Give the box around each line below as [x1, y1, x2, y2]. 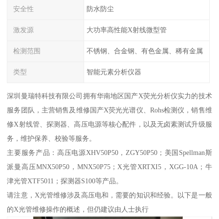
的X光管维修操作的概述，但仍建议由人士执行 [7, 205, 149, 213]
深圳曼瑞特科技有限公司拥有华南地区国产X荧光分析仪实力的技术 [7, 91, 212, 100]
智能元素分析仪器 [86, 67, 141, 76]
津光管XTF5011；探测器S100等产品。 [7, 176, 123, 185]
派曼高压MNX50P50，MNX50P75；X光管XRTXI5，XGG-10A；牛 [7, 162, 212, 171]
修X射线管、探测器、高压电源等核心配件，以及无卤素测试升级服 [7, 120, 212, 128]
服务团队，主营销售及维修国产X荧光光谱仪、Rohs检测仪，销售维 [7, 106, 212, 114]
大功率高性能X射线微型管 [86, 26, 167, 34]
